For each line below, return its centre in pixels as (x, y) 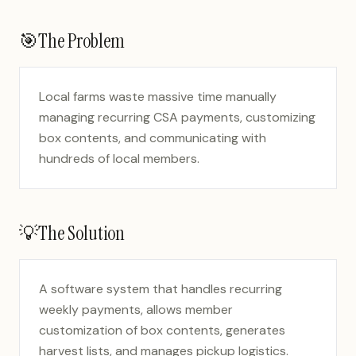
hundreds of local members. (119, 159)
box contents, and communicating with (153, 138)
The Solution (81, 233)
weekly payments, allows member (136, 310)
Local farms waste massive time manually (158, 97)
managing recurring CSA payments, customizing (177, 117)
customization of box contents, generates (162, 330)
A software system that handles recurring (161, 289)
